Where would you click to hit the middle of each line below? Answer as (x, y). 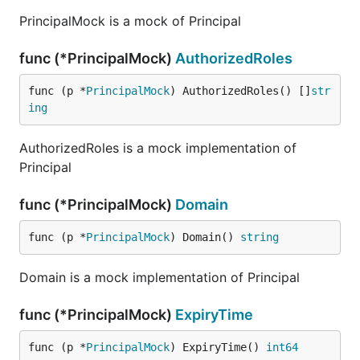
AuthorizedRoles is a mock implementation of (158, 148)
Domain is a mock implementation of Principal (160, 277)
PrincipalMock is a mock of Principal (130, 21)
